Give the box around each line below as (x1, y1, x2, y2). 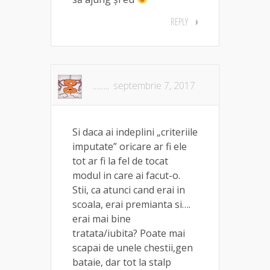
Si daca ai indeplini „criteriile (72, 125, 198, 139)
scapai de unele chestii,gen (72, 240, 193, 254)
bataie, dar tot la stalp (72, 255, 171, 269)
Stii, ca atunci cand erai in (72, 183, 185, 196)
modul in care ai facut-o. (72, 168, 180, 182)
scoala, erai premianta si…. (72, 197, 190, 211)
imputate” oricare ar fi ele (72, 139, 187, 153)
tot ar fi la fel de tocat (72, 154, 168, 168)
